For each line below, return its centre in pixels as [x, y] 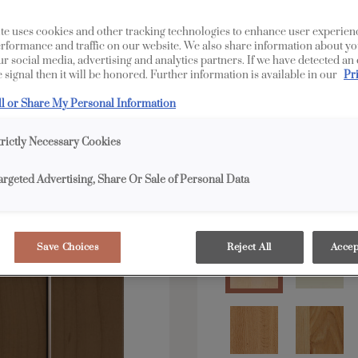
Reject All [249, 248]
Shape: [245, 76]
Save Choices [68, 248]
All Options [250, 31]
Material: [251, 213]
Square [290, 76]
